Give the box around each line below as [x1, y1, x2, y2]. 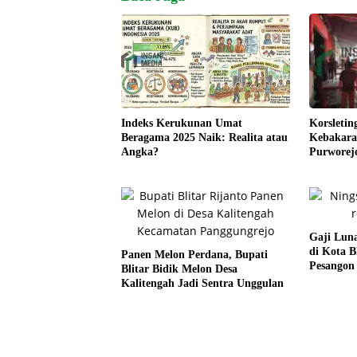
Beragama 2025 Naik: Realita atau [121, 131, 288, 144]
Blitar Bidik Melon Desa [121, 263, 237, 276]
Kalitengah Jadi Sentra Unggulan [121, 277, 284, 290]
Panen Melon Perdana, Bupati [121, 249, 268, 261]
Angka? [121, 146, 159, 159]
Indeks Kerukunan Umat [121, 117, 242, 130]
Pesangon [308, 260, 355, 273]
